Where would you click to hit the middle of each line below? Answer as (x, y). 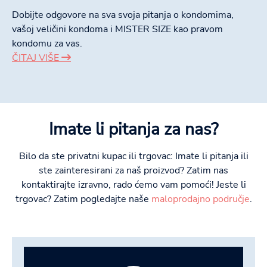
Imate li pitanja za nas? (133, 129)
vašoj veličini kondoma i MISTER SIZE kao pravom (117, 29)
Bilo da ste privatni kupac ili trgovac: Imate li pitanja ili (133, 156)
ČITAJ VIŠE (37, 58)
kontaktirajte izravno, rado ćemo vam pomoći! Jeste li (133, 184)
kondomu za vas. (47, 43)
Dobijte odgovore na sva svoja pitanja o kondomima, (123, 15)
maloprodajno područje (200, 199)
